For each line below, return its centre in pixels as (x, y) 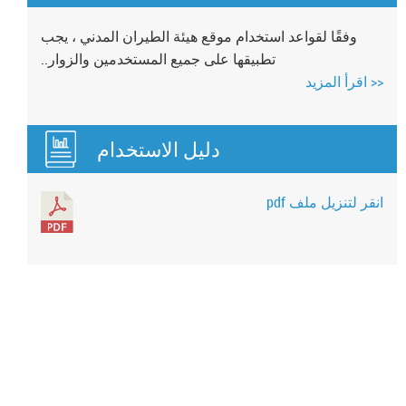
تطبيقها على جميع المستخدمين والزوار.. (158, 58)
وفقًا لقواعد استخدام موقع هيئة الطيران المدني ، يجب (199, 36)
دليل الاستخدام (159, 149)
